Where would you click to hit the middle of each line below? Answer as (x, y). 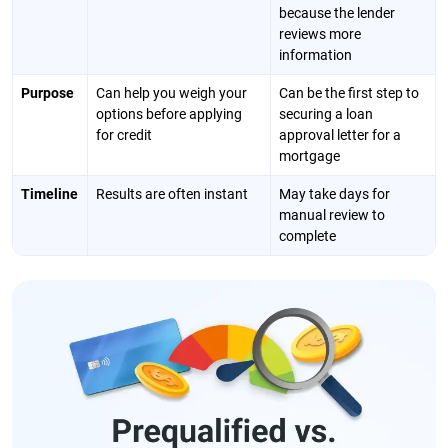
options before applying (169, 114)
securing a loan (326, 114)
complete (307, 236)
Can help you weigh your (171, 93)
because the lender (337, 13)
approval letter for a (340, 135)
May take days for (334, 194)
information (315, 55)
